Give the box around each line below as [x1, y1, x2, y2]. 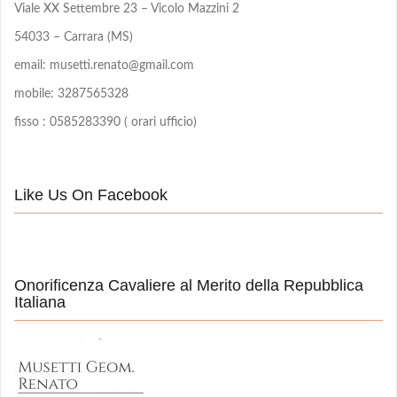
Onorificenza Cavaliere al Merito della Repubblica [14, 276, 363, 295]
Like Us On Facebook [14, 186, 167, 205]
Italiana [14, 293, 66, 312]
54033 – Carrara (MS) [14, 31, 133, 44]
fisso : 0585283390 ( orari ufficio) [14, 116, 197, 129]
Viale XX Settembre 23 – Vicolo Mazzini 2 [14, 3, 239, 16]
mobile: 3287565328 [14, 88, 128, 101]
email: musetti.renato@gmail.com [14, 59, 194, 73]
